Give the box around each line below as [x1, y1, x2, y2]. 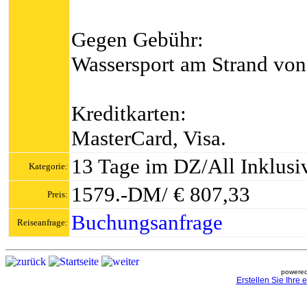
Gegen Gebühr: [71, 27, 204, 51]
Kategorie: [29, 161, 68, 171]
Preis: [47, 189, 68, 199]
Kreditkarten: [71, 101, 186, 125]
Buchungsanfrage [71, 210, 223, 234]
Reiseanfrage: [17, 217, 68, 228]
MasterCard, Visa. [71, 126, 226, 150]
